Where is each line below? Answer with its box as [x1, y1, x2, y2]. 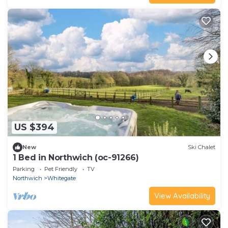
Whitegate [47, 174, 76, 182]
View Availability [154, 190, 210, 201]
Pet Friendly [44, 165, 77, 173]
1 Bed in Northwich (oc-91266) [13, 152, 139, 162]
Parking [13, 165, 35, 173]
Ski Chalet [188, 144, 215, 151]
